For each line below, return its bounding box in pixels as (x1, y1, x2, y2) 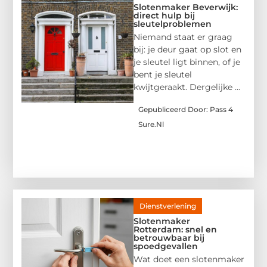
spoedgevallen (133, 241, 198, 252)
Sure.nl (138, 120, 164, 129)
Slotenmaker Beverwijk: (133, 1, 238, 13)
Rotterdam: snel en (133, 224, 217, 235)
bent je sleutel (133, 69, 192, 80)
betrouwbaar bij (133, 232, 204, 244)
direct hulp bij (133, 10, 195, 21)
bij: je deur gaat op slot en (133, 44, 241, 55)
